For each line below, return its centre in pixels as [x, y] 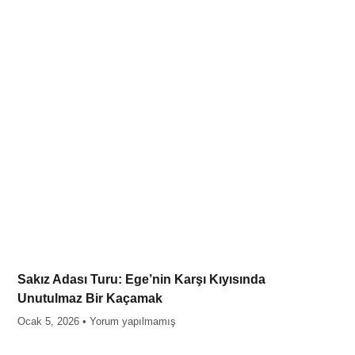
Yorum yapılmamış [131, 321]
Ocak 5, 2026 [50, 321]
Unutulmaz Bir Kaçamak [90, 298]
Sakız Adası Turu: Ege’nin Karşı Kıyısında [141, 279]
